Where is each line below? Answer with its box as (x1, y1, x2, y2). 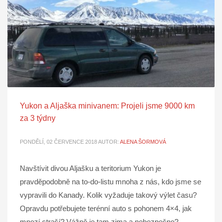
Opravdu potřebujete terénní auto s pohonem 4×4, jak (20, 204, 192, 213)
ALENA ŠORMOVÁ (120, 139, 166, 145)
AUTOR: (98, 139, 120, 145)
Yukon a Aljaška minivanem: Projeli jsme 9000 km (20, 102, 195, 111)
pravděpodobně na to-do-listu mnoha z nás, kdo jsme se (20, 177, 201, 186)
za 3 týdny (20, 114, 55, 123)
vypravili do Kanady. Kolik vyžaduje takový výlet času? (20, 191, 197, 200)
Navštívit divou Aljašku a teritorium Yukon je (20, 164, 161, 173)
